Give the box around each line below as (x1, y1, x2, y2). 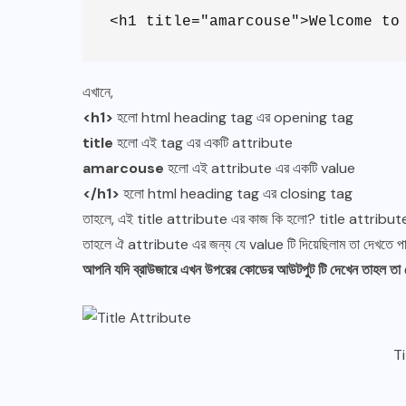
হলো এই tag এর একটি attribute (113, 132, 293, 152)
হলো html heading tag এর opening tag (113, 107, 353, 127)
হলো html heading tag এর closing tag (120, 183, 353, 203)
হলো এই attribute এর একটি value (164, 158, 355, 178)
